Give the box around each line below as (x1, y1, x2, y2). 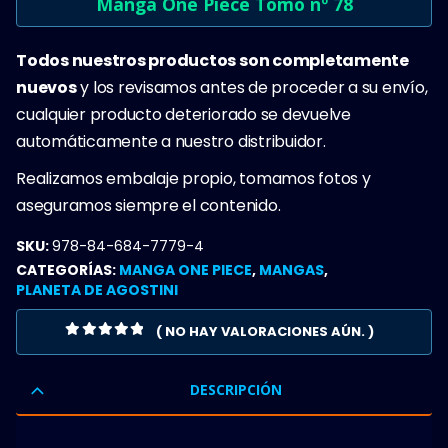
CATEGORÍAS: (16, 259, 119, 280)
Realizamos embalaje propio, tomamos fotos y (16, 167, 371, 191)
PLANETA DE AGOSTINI (16, 279, 178, 300)
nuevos (16, 76, 77, 100)
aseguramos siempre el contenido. (16, 194, 281, 218)
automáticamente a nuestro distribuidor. (16, 130, 326, 154)
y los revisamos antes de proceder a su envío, (76, 76, 428, 100)
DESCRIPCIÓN (189, 379, 282, 399)
